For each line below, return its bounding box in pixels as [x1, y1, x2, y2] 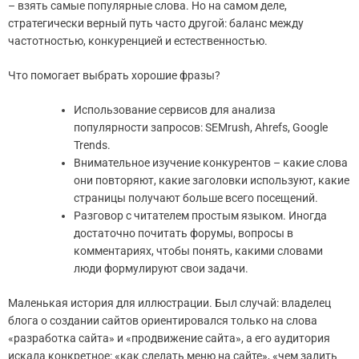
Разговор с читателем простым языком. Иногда [74, 209, 327, 223]
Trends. [74, 139, 111, 152]
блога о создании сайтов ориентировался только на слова [8, 314, 317, 328]
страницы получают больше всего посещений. [74, 192, 318, 205]
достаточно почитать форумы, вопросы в [74, 227, 293, 240]
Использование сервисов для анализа [74, 103, 276, 117]
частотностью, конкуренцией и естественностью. [8, 34, 268, 48]
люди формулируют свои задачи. [74, 262, 248, 276]
